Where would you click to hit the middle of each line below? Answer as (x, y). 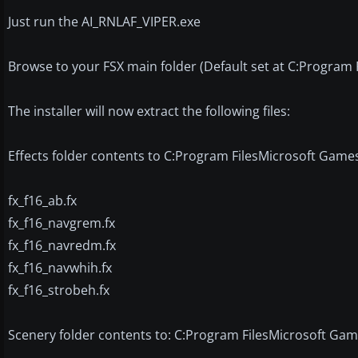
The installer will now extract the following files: (149, 111)
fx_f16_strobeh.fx (59, 290)
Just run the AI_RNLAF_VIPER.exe (104, 21)
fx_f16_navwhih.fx (60, 267)
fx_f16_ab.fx (42, 200)
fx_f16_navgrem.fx (62, 223)
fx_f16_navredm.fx (62, 245)
